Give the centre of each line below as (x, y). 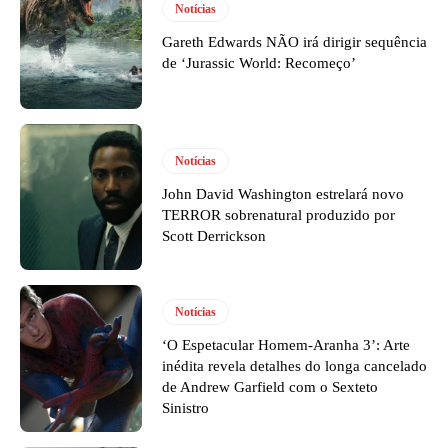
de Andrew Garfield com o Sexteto (270, 386)
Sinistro (186, 407)
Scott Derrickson (214, 235)
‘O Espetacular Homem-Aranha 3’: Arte (286, 344)
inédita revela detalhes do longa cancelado (295, 365)
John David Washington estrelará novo (283, 193)
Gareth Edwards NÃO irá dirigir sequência (295, 42)
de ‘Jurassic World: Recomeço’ (259, 63)
